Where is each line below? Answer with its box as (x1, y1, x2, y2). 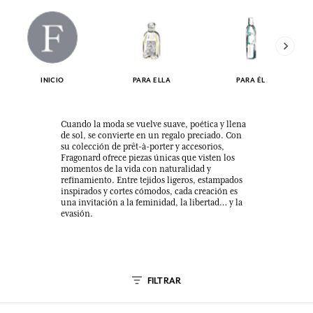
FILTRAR (147, 275, 182, 286)
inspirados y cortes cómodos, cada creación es (61, 187, 238, 196)
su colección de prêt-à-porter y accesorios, (61, 142, 225, 152)
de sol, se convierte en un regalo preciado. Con (61, 131, 242, 140)
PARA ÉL (236, 75, 265, 85)
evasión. (61, 209, 94, 219)
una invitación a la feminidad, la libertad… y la (61, 198, 243, 208)
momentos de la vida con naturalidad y (61, 164, 212, 174)
